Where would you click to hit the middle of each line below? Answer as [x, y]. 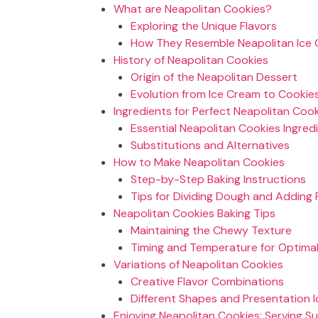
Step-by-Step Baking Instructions [218, 179]
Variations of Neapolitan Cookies [198, 264]
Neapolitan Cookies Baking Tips [194, 213]
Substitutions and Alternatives [210, 145]
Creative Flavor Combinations [207, 281]
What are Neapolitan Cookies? [193, 9]
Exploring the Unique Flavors [204, 26]
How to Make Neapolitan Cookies [199, 162]
